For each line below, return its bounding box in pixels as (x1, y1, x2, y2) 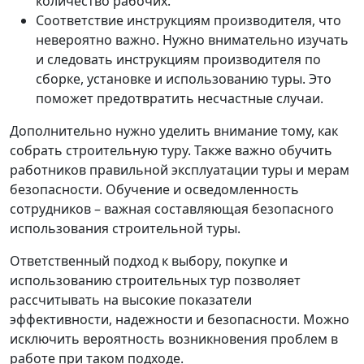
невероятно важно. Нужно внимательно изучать (36, 31, 349, 49)
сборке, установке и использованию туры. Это (36, 70, 331, 88)
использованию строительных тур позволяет (10, 271, 301, 289)
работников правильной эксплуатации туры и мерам (10, 161, 349, 179)
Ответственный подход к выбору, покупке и (10, 252, 288, 270)
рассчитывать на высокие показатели (10, 291, 252, 309)
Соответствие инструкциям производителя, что (36, 11, 341, 29)
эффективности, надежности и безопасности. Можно (10, 310, 349, 328)
